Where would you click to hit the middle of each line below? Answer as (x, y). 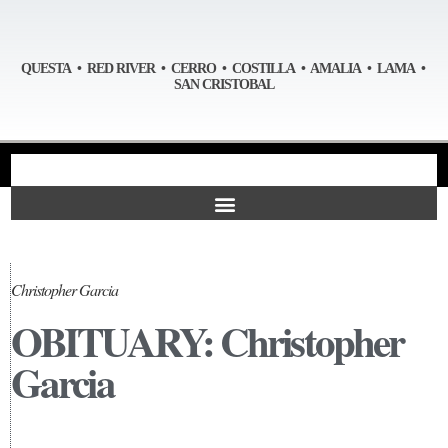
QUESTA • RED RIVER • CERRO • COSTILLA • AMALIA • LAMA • (224, 68)
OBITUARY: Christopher (207, 341)
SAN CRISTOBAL (224, 84)
